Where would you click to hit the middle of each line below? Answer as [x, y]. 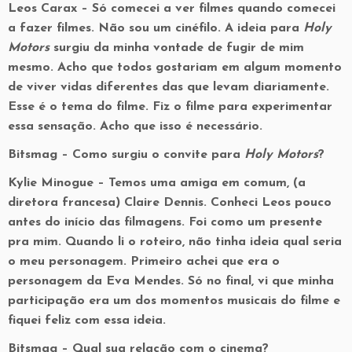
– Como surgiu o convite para [151, 155]
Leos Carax [42, 9]
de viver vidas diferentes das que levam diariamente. [169, 87]
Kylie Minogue [51, 183]
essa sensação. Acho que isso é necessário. [135, 126]
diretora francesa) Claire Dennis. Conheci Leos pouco [170, 203]
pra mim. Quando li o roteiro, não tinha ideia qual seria [175, 242]
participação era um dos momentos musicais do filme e [174, 301]
